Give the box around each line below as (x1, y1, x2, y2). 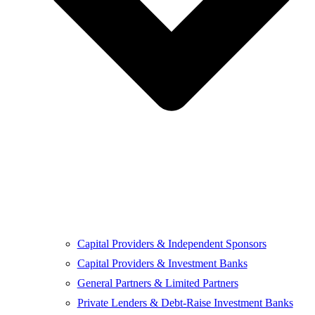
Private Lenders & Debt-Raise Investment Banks (77, 296, 293, 309)
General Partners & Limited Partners (77, 276, 238, 289)
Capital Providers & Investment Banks (77, 257, 247, 269)
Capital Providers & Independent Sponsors (77, 237, 266, 250)
